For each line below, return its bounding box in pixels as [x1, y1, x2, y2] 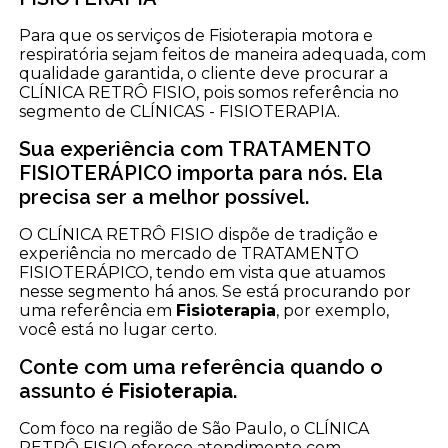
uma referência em [19, 300, 177, 320]
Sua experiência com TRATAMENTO [19, 136, 372, 161]
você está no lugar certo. [19, 319, 218, 339]
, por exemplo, [276, 300, 390, 320]
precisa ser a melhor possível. [19, 184, 310, 209]
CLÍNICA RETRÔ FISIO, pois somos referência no [19, 82, 400, 102]
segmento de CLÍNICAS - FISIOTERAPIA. [19, 101, 341, 121]
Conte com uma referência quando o [19, 354, 384, 379]
